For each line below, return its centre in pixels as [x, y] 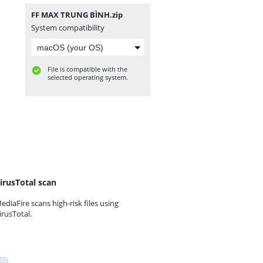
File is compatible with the [87, 69]
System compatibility [68, 28]
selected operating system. [88, 77]
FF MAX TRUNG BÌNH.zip [77, 15]
